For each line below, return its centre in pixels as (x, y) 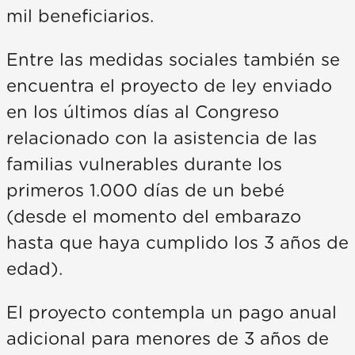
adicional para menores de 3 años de (168, 339)
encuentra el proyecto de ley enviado (169, 86)
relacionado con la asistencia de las (162, 138)
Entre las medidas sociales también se (173, 60)
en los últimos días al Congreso (143, 112)
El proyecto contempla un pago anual (172, 313)
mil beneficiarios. (80, 16)
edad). (34, 269)
